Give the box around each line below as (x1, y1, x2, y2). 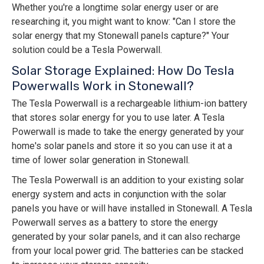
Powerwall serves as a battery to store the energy (12, 217, 218, 229)
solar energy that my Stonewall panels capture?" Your (12, 30, 229, 42)
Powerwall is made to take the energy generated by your (12, 126, 244, 138)
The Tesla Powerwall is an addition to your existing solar (12, 174, 244, 186)
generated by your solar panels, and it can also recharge (12, 231, 240, 243)
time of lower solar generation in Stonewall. (12, 154, 190, 166)
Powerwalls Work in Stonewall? (12, 78, 194, 94)
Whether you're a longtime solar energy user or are (12, 2, 219, 14)
